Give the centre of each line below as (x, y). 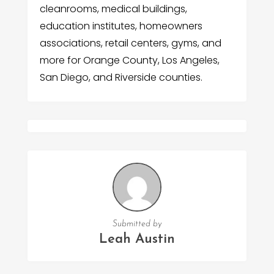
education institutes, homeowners (121, 26)
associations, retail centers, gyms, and (130, 43)
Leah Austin (137, 239)
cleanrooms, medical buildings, (113, 9)
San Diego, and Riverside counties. (121, 78)
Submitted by (137, 224)
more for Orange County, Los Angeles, (129, 61)
